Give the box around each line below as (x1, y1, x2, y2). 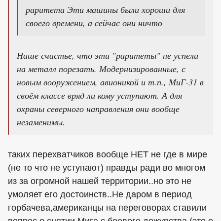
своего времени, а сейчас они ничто (26, 16, 162, 29)
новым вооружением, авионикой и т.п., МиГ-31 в (17, 75, 204, 88)
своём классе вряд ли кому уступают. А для (17, 89, 182, 101)
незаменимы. (17, 115, 65, 128)
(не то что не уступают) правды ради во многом (8, 162, 205, 173)
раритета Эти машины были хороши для (26, 3, 185, 15)
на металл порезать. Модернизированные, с (17, 62, 185, 74)
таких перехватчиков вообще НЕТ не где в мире (8, 149, 207, 159)
